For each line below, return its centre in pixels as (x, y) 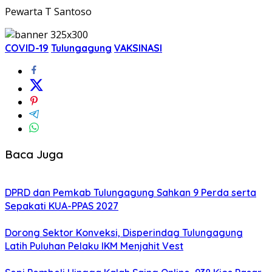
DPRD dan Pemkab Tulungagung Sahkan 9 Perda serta (131, 193)
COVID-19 (27, 48)
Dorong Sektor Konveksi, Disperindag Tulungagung (124, 233)
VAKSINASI (138, 48)
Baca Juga (34, 154)
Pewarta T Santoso (48, 11)
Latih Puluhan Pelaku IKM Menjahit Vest (94, 246)
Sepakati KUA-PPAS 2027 (62, 206)
